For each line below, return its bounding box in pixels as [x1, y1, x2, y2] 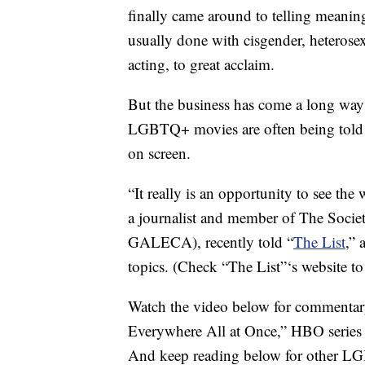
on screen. [128, 143, 191, 164]
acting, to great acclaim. [128, 54, 275, 75]
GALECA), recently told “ [128, 231, 293, 253]
